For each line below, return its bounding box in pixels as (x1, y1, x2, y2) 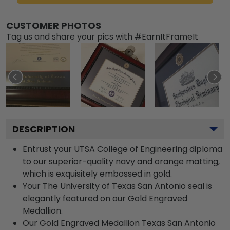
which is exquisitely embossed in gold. (23, 167, 172, 180)
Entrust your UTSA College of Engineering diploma (23, 143, 222, 155)
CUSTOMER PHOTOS (6, 18, 101, 32)
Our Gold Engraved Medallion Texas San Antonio (23, 217, 216, 229)
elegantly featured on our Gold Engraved (23, 192, 187, 204)
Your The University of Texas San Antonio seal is (23, 180, 212, 192)
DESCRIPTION (12, 122, 75, 136)
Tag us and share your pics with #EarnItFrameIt (6, 30, 198, 43)
